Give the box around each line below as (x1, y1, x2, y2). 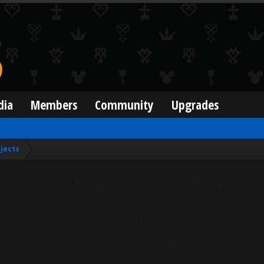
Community (95, 96, 154, 113)
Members (31, 96, 78, 113)
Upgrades (171, 96, 219, 113)
